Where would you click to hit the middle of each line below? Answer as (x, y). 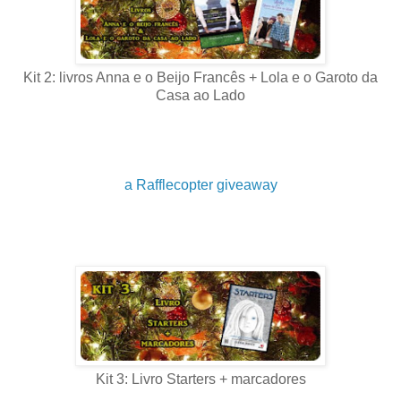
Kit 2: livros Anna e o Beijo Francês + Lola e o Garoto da (200, 77)
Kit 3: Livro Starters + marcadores (200, 379)
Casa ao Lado (200, 95)
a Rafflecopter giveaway (200, 184)
